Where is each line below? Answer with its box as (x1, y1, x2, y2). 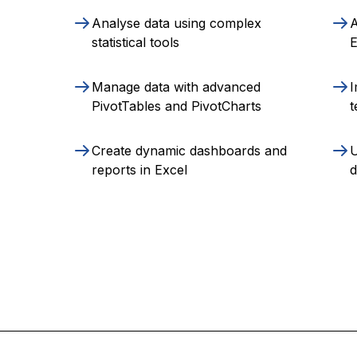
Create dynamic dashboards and (91, 143, 287, 159)
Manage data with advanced (91, 79, 261, 96)
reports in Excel (91, 162, 187, 178)
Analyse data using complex (91, 15, 261, 32)
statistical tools (91, 34, 179, 51)
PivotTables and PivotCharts (91, 98, 261, 115)
